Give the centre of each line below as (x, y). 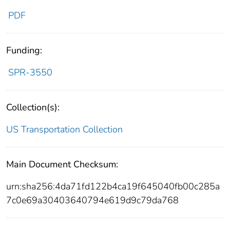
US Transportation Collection (64, 130)
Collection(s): (33, 108)
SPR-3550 (30, 73)
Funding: (24, 51)
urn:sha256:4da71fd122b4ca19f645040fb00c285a (113, 187)
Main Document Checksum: (62, 165)
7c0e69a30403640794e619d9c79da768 (92, 200)
